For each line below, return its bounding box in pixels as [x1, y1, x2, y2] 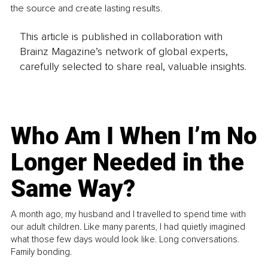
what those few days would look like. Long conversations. [11, 234, 240, 245]
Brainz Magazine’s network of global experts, [19, 44, 228, 58]
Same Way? [11, 175, 136, 203]
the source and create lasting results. [11, 2, 163, 15]
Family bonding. [11, 246, 72, 258]
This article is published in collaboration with [19, 29, 223, 43]
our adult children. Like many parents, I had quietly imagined [11, 221, 246, 233]
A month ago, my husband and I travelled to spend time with [11, 209, 246, 220]
